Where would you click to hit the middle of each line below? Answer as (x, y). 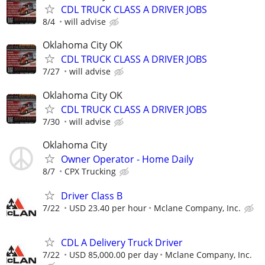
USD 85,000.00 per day (114, 255)
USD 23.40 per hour (108, 208)
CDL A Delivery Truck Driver (122, 243)
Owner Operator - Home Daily (127, 159)
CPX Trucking (90, 171)
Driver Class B (92, 195)
